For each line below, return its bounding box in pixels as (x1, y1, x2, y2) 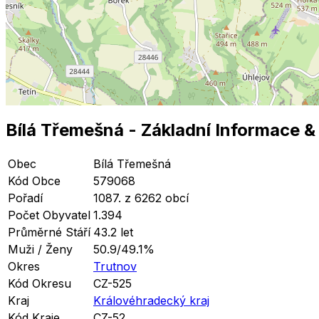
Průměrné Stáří (8, 225, 90, 240)
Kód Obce (8, 174, 61, 189)
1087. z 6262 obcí (93, 191, 189, 206)
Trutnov (93, 259, 137, 274)
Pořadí (8, 191, 43, 206)
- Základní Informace (124, 120, 304, 141)
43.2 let (93, 225, 133, 240)
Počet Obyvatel (8, 208, 90, 223)
